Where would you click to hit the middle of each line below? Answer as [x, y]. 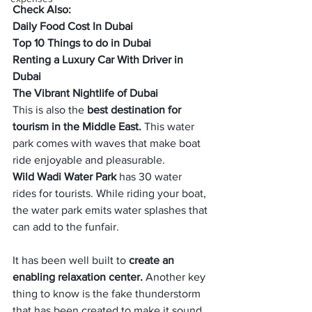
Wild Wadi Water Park [64, 177]
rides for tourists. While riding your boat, [111, 193]
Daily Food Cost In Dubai [73, 26]
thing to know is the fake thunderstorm [108, 294]
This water [171, 126]
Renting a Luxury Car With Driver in [99, 60]
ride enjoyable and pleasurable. [90, 160]
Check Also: [42, 9]
